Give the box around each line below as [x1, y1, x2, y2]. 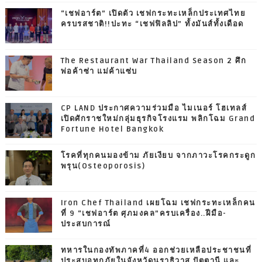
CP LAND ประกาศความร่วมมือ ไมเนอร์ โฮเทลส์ [60, 103, 247, 113]
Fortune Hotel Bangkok [60, 124, 164, 134]
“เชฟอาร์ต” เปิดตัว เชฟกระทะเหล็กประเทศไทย [60, 8, 246, 18]
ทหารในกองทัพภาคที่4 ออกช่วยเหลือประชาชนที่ [60, 245, 252, 255]
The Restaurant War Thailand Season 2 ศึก [60, 56, 247, 65]
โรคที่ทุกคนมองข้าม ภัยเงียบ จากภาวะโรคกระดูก [60, 150, 256, 160]
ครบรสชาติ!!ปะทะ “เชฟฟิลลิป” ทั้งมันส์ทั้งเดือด [60, 19, 244, 29]
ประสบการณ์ [60, 219, 111, 229]
